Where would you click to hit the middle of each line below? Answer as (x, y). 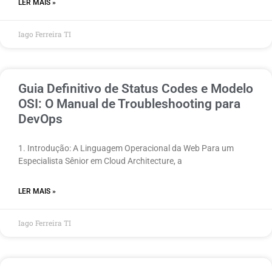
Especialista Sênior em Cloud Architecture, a (100, 161)
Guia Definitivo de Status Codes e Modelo (136, 88)
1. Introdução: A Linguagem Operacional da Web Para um (126, 148)
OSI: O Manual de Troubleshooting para (129, 104)
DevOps (40, 119)
